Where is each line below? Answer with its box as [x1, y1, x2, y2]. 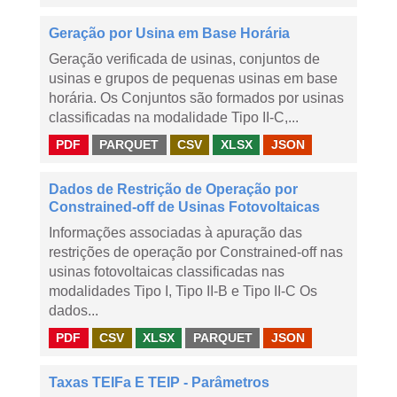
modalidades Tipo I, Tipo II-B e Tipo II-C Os [49, 284, 317, 299]
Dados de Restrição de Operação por [49, 182, 298, 197]
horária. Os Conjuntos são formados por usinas [49, 90, 344, 105]
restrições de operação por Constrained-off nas [49, 245, 343, 260]
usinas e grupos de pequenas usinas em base [49, 71, 338, 86]
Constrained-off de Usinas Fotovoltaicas [49, 199, 320, 214]
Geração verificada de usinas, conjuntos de [49, 51, 320, 66]
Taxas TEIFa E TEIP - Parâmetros [49, 375, 269, 390]
